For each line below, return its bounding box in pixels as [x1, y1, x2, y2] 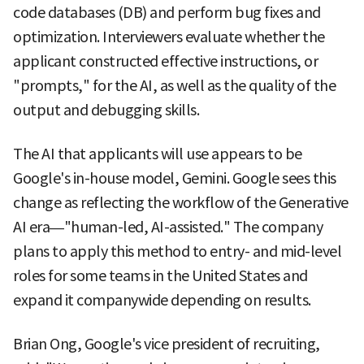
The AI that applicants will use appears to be [13, 144, 302, 163]
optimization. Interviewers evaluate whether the [13, 27, 325, 46]
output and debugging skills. [13, 100, 199, 119]
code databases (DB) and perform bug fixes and [13, 2, 321, 22]
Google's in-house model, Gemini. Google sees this [13, 168, 336, 188]
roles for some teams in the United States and [13, 266, 308, 285]
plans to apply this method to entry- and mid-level [13, 241, 341, 261]
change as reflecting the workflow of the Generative [13, 193, 349, 212]
